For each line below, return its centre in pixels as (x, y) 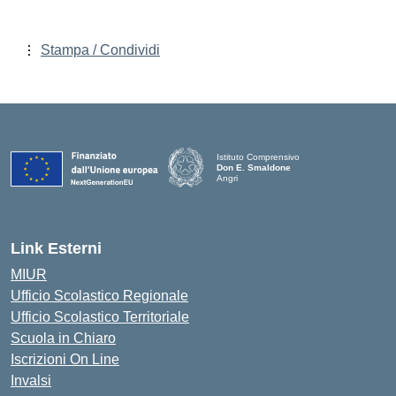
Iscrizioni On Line (65, 359)
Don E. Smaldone (254, 167)
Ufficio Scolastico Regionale (99, 296)
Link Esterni (56, 248)
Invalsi (31, 381)
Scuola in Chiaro (63, 338)
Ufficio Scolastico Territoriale (100, 317)
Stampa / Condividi (100, 50)
